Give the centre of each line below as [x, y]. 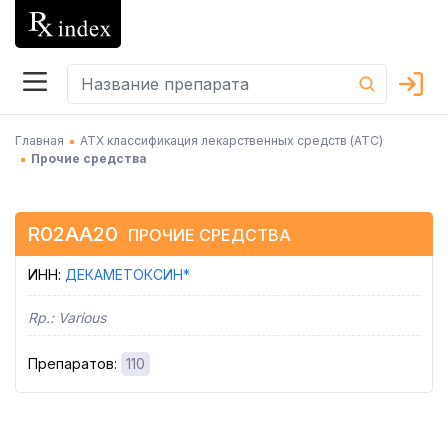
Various [82, 317]
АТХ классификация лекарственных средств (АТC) [231, 140]
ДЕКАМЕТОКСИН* [127, 274]
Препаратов [71, 363]
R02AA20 [72, 234]
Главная [39, 140]
